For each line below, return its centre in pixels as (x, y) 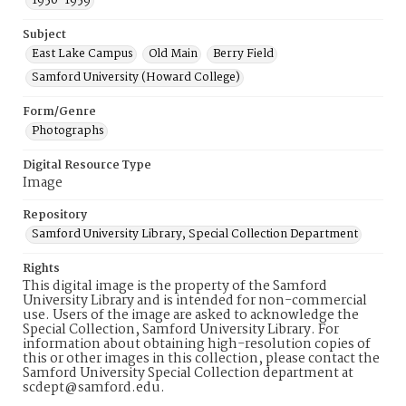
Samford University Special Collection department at (188, 373)
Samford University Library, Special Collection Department (195, 234)
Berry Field (243, 54)
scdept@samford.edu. (94, 388)
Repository (55, 215)
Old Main (173, 54)
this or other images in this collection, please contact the (201, 359)
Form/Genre (59, 112)
